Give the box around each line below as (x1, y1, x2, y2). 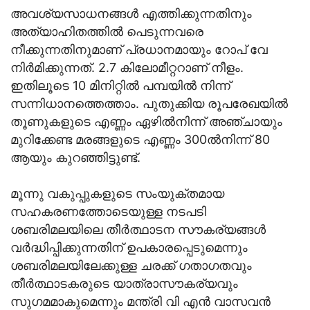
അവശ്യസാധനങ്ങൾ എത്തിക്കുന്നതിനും (10, 6, 252, 21)
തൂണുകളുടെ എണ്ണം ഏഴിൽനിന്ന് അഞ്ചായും (10, 114, 282, 129)
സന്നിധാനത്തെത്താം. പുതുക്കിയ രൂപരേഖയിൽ (10, 96, 288, 111)
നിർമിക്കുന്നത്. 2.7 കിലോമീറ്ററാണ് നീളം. (10, 60, 244, 75)
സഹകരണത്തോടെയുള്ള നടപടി (10, 204, 206, 219)
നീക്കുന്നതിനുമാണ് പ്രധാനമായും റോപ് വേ (10, 42, 268, 57)
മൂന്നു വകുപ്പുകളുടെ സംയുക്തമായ (10, 186, 224, 201)
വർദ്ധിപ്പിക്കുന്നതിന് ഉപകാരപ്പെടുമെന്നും (10, 240, 248, 255)
